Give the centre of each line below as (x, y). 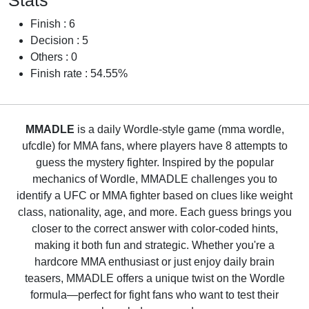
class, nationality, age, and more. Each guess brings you (154, 212)
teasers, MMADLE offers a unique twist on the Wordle (154, 278)
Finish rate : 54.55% (79, 73)
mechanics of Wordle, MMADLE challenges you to (154, 179)
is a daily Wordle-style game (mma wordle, (179, 129)
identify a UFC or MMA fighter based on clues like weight (154, 196)
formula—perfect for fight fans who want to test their (154, 295)
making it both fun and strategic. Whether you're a (154, 245)
